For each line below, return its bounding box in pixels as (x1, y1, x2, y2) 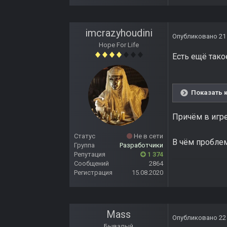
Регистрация (74, 169, 112, 177)
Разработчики (120, 141, 163, 149)
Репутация (74, 150, 105, 159)
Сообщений (74, 160, 109, 168)
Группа (74, 141, 95, 149)
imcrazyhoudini (85, 27, 153, 40)
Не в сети (132, 132, 163, 140)
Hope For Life (98, 41, 139, 49)
